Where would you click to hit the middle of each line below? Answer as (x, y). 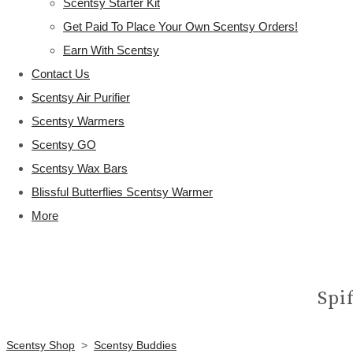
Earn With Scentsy (111, 50)
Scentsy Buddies (135, 345)
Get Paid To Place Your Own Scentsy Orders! (180, 26)
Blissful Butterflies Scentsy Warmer (122, 192)
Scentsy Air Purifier (81, 97)
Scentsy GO (64, 145)
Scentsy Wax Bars (80, 168)
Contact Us (61, 74)
